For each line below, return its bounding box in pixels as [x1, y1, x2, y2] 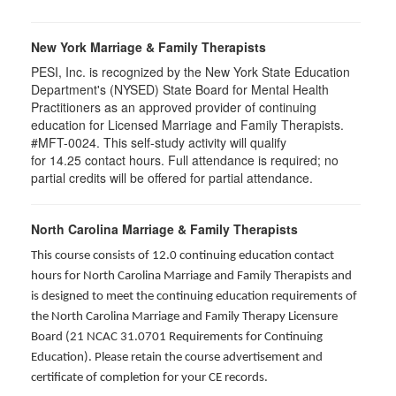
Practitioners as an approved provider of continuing [31, 98, 316, 116]
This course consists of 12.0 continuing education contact [31, 249, 334, 263]
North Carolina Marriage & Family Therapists [31, 220, 298, 238]
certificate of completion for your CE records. [31, 371, 268, 385]
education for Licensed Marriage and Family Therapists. [31, 116, 344, 133]
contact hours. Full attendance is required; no [85, 151, 339, 169]
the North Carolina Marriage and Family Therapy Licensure [31, 310, 338, 324]
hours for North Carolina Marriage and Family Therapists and [31, 270, 352, 283]
